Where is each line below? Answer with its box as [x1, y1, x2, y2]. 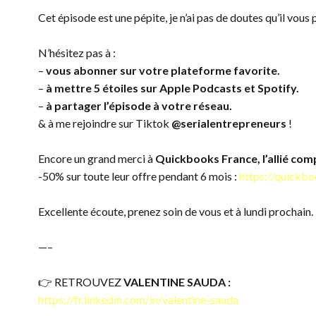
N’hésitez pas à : [37, 46, 116, 59]
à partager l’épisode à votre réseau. [45, 99, 234, 112]
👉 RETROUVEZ [37, 275, 123, 288]
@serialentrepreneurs [171, 116, 286, 130]
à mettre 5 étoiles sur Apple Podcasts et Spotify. [45, 81, 299, 95]
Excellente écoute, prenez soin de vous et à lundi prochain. [37, 205, 313, 218]
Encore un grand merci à [37, 152, 155, 165]
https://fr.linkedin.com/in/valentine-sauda [37, 293, 238, 306]
